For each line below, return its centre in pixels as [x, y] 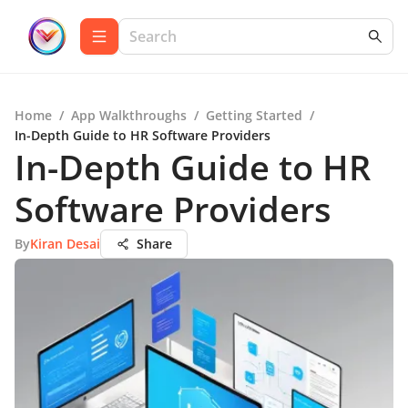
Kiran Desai [65, 244]
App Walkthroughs [129, 115]
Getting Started [254, 115]
